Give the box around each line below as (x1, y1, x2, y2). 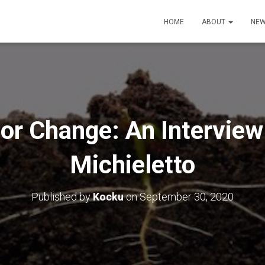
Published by (31, 190, 93, 203)
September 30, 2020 (140, 190, 234, 203)
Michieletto (70, 150, 195, 179)
